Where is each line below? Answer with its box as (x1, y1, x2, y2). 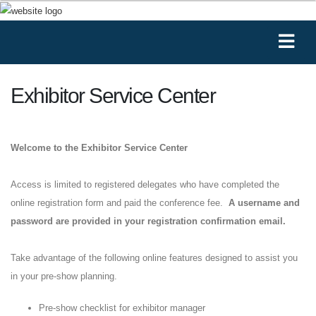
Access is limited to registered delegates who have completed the (11, 178, 279, 190)
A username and (229, 197, 300, 208)
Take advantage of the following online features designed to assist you (11, 252, 298, 263)
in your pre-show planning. (11, 270, 117, 281)
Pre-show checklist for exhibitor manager (39, 302, 205, 313)
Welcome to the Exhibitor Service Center (11, 142, 188, 153)
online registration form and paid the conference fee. (11, 197, 229, 208)
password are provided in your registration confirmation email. (11, 215, 286, 226)
